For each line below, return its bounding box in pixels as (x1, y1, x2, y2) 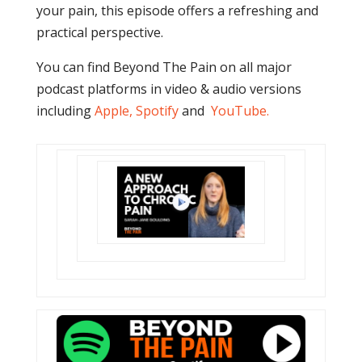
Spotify (135, 101, 179, 120)
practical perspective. (36, 23, 163, 41)
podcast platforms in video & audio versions (36, 79, 301, 98)
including (36, 101, 95, 120)
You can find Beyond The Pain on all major (36, 57, 292, 76)
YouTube (210, 101, 267, 120)
